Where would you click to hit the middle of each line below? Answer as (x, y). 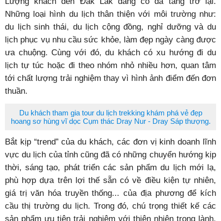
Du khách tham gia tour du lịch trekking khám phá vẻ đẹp (110, 113)
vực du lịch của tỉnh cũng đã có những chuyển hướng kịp (110, 154)
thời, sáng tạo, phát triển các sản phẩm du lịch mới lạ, (110, 167)
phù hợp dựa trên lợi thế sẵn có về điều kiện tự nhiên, (110, 180)
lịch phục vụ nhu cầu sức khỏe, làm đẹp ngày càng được (110, 39)
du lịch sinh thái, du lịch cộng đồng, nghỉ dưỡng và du (110, 27)
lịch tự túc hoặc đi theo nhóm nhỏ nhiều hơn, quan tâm (110, 65)
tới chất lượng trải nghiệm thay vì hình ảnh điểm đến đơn (110, 78)
